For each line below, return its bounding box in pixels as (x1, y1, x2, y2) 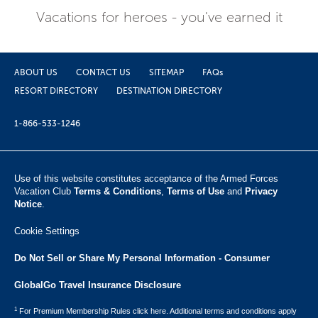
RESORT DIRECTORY (14, 86, 98, 96)
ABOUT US (14, 67, 57, 77)
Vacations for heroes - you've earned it (35, 9, 283, 26)
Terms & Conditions (74, 186, 161, 197)
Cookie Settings (14, 226, 79, 236)
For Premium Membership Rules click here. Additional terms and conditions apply (17, 307, 297, 315)
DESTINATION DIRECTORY (116, 86, 222, 96)
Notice (14, 199, 42, 209)
